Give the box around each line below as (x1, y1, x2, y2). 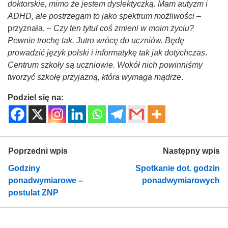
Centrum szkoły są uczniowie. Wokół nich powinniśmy (8, 60, 203, 69)
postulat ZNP (8, 188, 59, 197)
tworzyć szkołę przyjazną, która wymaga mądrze (8, 72, 181, 81)
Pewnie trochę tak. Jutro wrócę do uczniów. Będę (8, 36, 184, 45)
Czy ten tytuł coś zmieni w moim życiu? (53, 23, 194, 33)
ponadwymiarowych (142, 176, 220, 185)
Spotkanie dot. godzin (135, 163, 220, 173)
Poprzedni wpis (8, 146, 68, 155)
